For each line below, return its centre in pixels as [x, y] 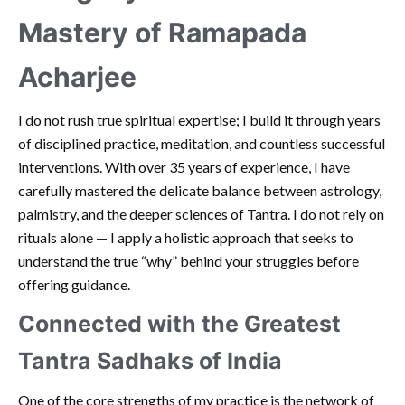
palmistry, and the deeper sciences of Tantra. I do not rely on [201, 214]
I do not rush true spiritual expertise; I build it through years [199, 120]
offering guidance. [74, 285]
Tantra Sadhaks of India [150, 361]
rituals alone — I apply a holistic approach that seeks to [186, 238]
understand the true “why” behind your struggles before [188, 261]
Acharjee [77, 77]
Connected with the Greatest [179, 324]
